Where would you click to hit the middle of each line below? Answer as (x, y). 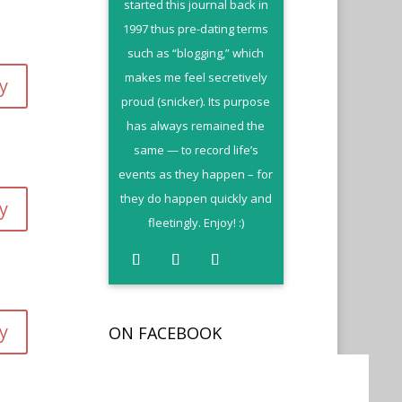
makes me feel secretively (196, 77)
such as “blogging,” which (196, 53)
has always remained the (196, 126)
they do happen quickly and (196, 198)
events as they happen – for (196, 174)
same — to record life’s (196, 150)
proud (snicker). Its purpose (196, 101)
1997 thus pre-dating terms (196, 29)
